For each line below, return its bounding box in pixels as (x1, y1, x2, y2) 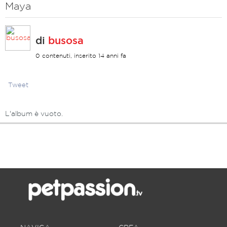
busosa (48, 36, 84, 46)
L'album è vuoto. (5, 111, 63, 117)
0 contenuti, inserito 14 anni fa (35, 53, 126, 59)
